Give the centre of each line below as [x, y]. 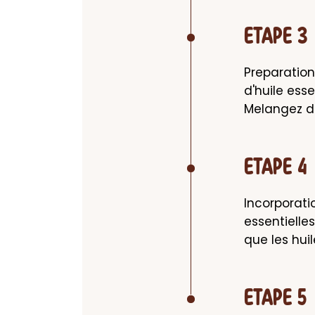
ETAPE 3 [276, 37]
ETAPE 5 [276, 299]
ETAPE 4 [276, 168]
